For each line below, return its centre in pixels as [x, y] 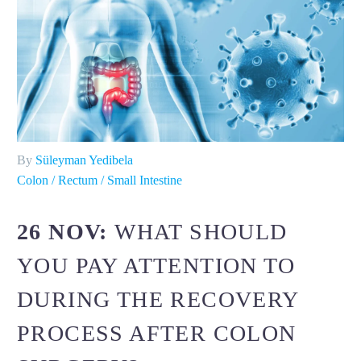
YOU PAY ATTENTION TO [156, 266]
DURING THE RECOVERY [158, 300]
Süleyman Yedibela [84, 160]
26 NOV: [66, 232]
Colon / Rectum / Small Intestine [100, 180]
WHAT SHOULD [201, 232]
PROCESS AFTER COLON [157, 334]
